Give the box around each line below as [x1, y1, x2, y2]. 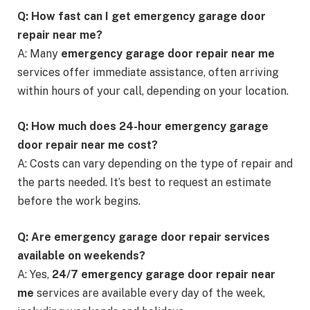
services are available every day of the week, [34, 286, 265, 300]
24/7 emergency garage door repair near [52, 267, 275, 281]
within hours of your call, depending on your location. [17, 84, 289, 98]
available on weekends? [17, 248, 145, 262]
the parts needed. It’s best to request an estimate [17, 176, 271, 190]
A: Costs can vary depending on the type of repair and [17, 157, 293, 171]
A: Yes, [17, 267, 52, 281]
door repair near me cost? [17, 138, 158, 152]
